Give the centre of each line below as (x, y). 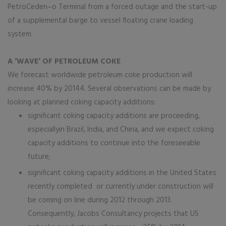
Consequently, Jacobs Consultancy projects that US (113, 214)
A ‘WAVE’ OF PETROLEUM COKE (64, 62)
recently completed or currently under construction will (121, 187)
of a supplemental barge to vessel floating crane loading (100, 21)
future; (39, 157)
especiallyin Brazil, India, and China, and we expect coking (121, 130)
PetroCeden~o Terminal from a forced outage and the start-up (112, 7)
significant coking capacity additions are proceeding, (114, 116)
